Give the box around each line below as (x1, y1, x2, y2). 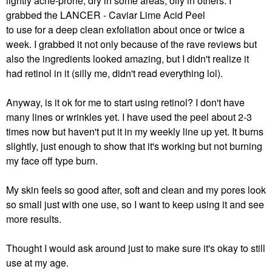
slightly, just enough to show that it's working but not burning (6, 139, 262, 153)
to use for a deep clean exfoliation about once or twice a (6, 22, 245, 36)
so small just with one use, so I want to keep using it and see (6, 197, 264, 211)
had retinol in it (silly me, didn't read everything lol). (6, 66, 223, 80)
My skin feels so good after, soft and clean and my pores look (6, 183, 266, 197)
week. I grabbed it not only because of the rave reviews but (6, 37, 257, 51)
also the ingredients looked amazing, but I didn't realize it (6, 52, 249, 66)
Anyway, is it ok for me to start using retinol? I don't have (6, 95, 245, 109)
